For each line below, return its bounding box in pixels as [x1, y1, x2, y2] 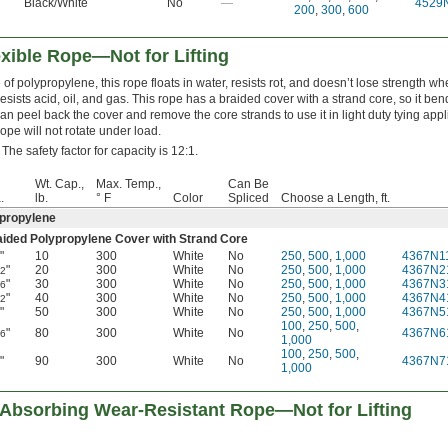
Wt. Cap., [35, 177, 84, 192]
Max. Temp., [96, 177, 161, 192]
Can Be [228, 177, 269, 192]
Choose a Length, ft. [281, 191, 390, 206]
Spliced [228, 191, 269, 206]
